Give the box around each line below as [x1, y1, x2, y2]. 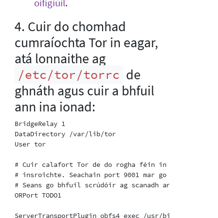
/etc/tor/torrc [18, 67, 120, 83]
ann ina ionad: [15, 97, 95, 115]
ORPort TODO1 [15, 190, 61, 200]
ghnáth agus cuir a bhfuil [15, 81, 154, 99]
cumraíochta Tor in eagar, [15, 33, 158, 51]
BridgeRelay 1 [15, 119, 65, 128]
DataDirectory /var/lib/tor [15, 129, 116, 138]
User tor [15, 139, 46, 148]
